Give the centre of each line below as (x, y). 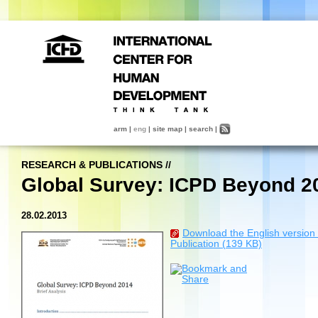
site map (168, 129)
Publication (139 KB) (216, 244)
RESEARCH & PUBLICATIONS (92, 165)
